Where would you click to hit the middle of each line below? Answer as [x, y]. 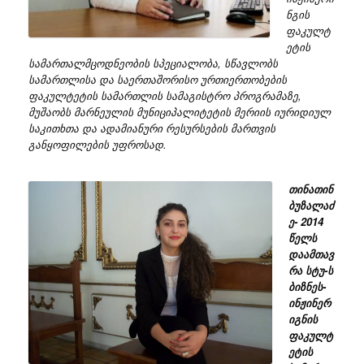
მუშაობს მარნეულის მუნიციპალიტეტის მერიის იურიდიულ [180, 112]
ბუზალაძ [311, 206]
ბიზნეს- [307, 287]
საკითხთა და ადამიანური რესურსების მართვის [152, 128]
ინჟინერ [309, 303]
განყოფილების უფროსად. [97, 145]
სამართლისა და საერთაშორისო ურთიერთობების [158, 80]
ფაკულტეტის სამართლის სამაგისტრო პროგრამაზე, [165, 96]
